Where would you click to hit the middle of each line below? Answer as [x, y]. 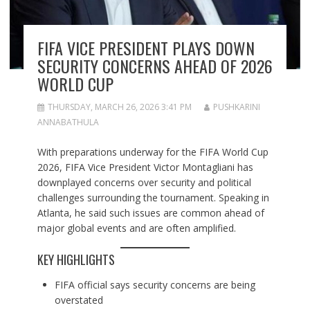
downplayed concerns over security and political [144, 183]
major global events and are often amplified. [136, 228]
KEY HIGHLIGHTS [76, 260]
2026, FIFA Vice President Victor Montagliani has [145, 167]
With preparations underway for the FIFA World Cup [153, 152]
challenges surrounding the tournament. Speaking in [153, 198]
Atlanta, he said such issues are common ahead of [151, 213]
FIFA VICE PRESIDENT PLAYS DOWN [146, 48]
